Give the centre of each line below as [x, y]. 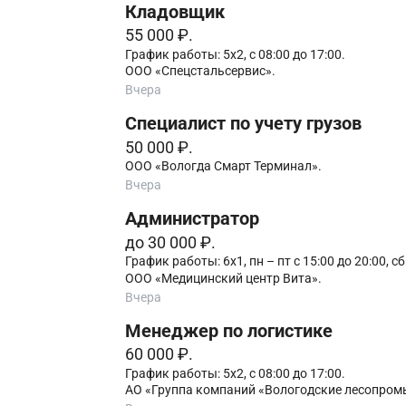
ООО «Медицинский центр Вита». [223, 278]
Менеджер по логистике [228, 331]
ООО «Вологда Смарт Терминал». [223, 166]
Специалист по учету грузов [243, 124]
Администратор [192, 219]
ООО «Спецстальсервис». [200, 71]
